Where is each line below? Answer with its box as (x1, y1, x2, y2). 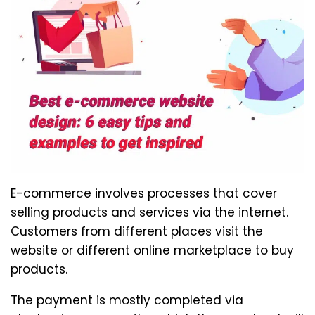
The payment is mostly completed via (11, 291, 243, 309)
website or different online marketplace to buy (11, 241, 294, 259)
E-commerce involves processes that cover (11, 184, 277, 202)
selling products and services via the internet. (11, 203, 288, 221)
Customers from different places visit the (11, 222, 263, 240)
